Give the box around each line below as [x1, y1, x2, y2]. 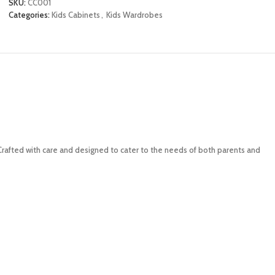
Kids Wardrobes [106, 9, 163, 20]
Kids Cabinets [52, 9, 100, 20]
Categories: [9, 9, 50, 20]
